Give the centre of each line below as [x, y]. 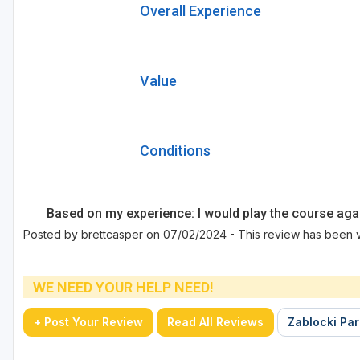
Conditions [175, 151]
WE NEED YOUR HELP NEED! [123, 287]
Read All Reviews [215, 322]
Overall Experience [200, 11]
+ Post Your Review [88, 322]
